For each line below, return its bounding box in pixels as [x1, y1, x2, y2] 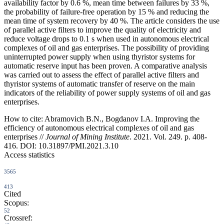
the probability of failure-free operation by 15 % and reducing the [4, 7, 209, 16]
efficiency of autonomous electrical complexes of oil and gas [4, 123, 194, 132]
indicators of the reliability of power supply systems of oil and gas [4, 88, 210, 97]
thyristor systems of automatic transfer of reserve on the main [4, 79, 195, 88]
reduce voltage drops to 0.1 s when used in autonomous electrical [4, 34, 209, 43]
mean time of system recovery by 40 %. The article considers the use [4, 16, 219, 25]
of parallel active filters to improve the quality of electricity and [4, 25, 201, 34]
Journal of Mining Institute [45, 132, 129, 141]
